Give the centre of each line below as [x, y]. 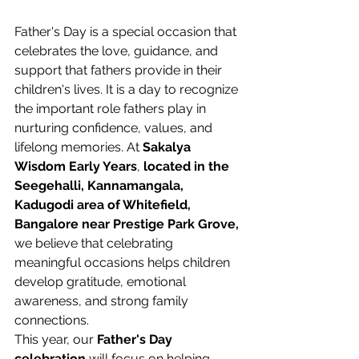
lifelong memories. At [79, 147]
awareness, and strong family [103, 301]
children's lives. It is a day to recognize [128, 89]
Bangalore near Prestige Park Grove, [127, 224]
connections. [53, 320]
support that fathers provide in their [120, 70]
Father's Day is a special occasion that [127, 31]
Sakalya [168, 147]
